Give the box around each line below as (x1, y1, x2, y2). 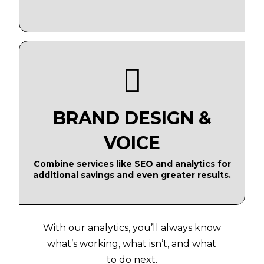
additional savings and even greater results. (33, 170, 231, 181)
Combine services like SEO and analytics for (33, 159, 231, 170)
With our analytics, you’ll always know (42, 222, 221, 234)
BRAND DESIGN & (52, 107, 212, 130)
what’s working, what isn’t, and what (47, 238, 217, 250)
